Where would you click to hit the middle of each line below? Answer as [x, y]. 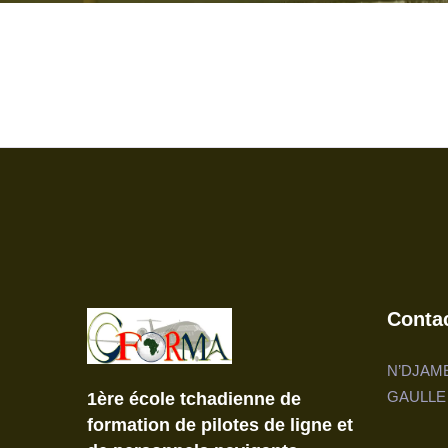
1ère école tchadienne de [194, 398]
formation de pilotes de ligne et [220, 424]
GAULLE [416, 396]
